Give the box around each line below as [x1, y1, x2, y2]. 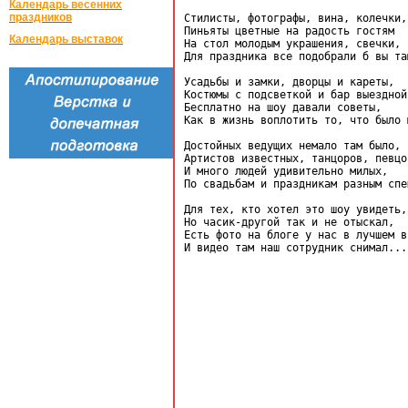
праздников [9, 11, 72, 24]
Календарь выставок [9, 33, 123, 46]
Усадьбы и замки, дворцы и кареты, [184, 76, 394, 88]
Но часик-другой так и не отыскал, [184, 216, 394, 229]
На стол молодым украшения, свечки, [184, 37, 401, 50]
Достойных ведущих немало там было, [184, 139, 401, 152]
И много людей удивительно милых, [184, 165, 388, 178]
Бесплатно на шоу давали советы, [184, 101, 382, 114]
